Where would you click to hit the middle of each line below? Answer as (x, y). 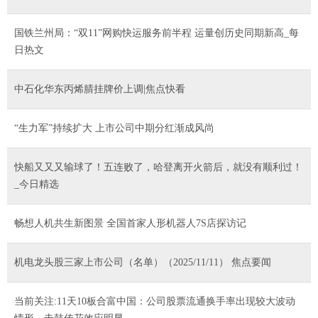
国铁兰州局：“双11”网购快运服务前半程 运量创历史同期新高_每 (157, 33)
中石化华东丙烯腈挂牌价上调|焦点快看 (100, 89)
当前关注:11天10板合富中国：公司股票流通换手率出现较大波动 (155, 301)
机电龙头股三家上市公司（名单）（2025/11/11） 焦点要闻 (143, 262)
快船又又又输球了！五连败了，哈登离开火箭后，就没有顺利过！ (158, 167)
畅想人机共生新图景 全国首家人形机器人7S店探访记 (130, 223)
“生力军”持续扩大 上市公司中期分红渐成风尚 (114, 128)
